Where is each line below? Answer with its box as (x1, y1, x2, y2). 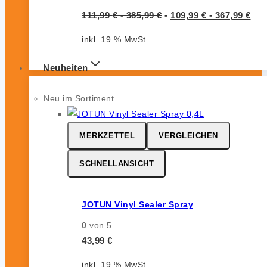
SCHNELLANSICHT (79, 159, 154, 168)
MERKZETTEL (79, 131, 135, 140)
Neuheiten (43, 62, 88, 73)
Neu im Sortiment (44, 93, 114, 103)
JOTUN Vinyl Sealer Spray (82, 200, 193, 210)
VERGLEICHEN (159, 131, 218, 140)
